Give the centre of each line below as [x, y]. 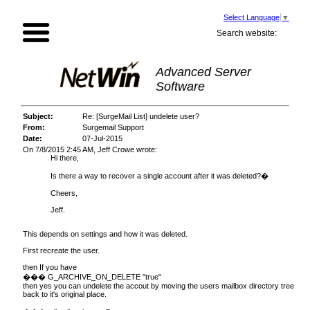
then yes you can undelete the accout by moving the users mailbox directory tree [158, 286]
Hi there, [65, 158]
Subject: [38, 117]
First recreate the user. [61, 251]
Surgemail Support [113, 128]
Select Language [252, 18]
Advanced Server [203, 72]
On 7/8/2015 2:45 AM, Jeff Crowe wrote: [90, 150]
